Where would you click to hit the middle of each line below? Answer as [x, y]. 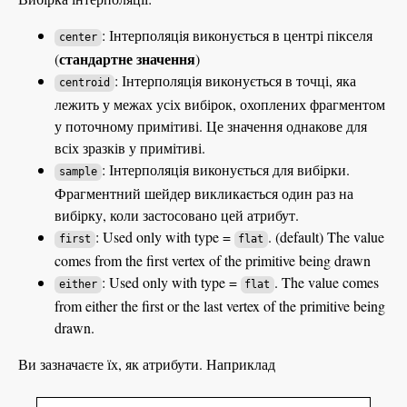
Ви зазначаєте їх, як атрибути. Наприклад [147, 364]
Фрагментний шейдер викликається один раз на [204, 194]
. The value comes [327, 283]
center [78, 38]
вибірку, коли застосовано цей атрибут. [177, 215]
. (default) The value [327, 237]
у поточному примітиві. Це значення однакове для [211, 126]
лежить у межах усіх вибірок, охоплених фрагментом [220, 104]
